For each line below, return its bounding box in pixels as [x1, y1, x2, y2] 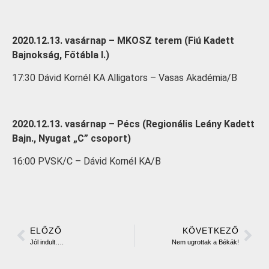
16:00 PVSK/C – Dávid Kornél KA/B [12, 156, 161, 168]
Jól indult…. [30, 238, 64, 246]
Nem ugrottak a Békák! [172, 238, 239, 246]
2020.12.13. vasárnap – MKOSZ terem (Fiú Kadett [12, 34, 234, 46]
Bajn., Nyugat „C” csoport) [12, 132, 131, 144]
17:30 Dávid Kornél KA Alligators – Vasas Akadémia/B [12, 71, 237, 83]
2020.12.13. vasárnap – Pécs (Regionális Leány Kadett [12, 118, 255, 130]
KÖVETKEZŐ [183, 225, 239, 235]
